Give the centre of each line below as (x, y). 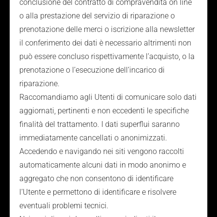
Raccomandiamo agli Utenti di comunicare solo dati (108, 97)
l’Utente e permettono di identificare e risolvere (98, 192)
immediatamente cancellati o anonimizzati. (93, 138)
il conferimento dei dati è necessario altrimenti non (105, 43)
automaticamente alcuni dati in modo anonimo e (103, 165)
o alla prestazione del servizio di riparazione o (97, 16)
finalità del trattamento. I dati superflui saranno (100, 124)
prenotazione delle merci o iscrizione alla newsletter (107, 29)
